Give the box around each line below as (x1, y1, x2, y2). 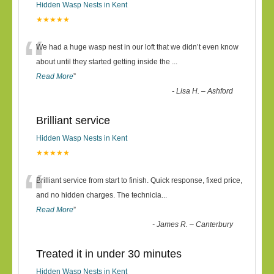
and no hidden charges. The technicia (36, 191, 161, 199)
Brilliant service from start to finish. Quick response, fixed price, (36, 176, 242, 185)
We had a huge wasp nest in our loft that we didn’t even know (36, 43, 239, 51)
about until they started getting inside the (36, 57, 172, 66)
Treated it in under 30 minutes (36, 248, 182, 260)
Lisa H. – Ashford (176, 87, 234, 95)
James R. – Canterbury (157, 220, 234, 229)
